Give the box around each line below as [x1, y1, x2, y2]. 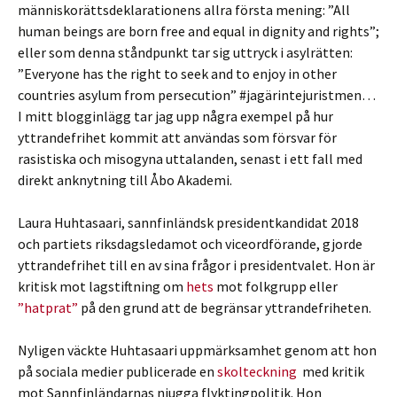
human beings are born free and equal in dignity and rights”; [18, 22, 379, 40]
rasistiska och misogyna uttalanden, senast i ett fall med [18, 150, 362, 167]
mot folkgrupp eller [214, 277, 338, 295]
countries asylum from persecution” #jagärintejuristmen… [18, 86, 376, 104]
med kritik [297, 362, 364, 380]
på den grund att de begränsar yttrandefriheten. [78, 299, 371, 316]
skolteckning [217, 362, 297, 380]
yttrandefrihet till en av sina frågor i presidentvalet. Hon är [18, 256, 375, 274]
